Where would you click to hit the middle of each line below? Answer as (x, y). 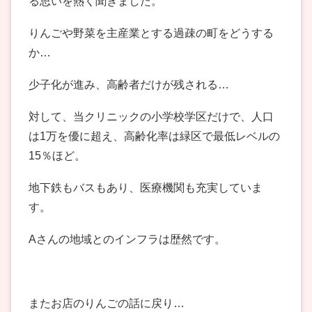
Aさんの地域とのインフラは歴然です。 (127, 240)
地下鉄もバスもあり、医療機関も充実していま (146, 188)
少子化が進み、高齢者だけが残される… (129, 85)
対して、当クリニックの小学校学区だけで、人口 (151, 117)
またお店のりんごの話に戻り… (107, 304)
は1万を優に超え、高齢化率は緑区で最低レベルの (154, 136)
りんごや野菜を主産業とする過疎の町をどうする (151, 33)
